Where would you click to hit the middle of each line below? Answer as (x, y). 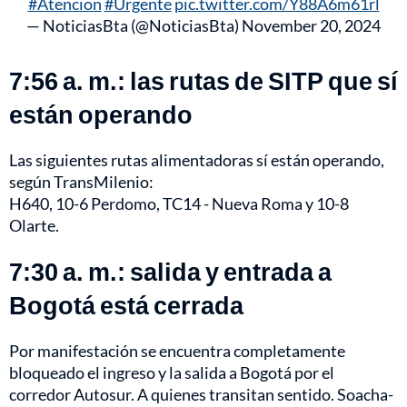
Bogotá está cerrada (126, 305)
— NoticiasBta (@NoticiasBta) (134, 26)
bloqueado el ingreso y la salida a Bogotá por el (172, 373)
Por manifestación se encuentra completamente (177, 351)
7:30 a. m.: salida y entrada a (170, 272)
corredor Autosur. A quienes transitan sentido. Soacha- (201, 395)
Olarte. (34, 226)
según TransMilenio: (81, 182)
